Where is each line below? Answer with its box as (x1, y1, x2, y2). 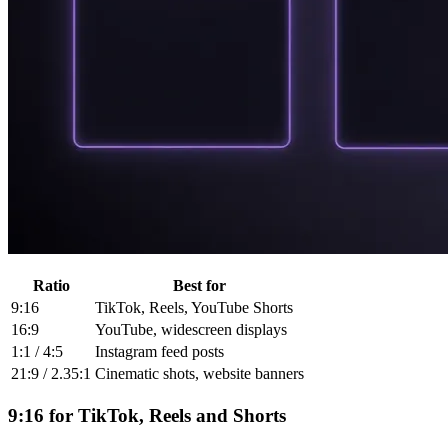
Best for (173, 276, 226, 294)
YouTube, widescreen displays (95, 320, 287, 338)
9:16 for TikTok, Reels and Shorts (8, 404, 286, 426)
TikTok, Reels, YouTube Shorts (95, 298, 293, 316)
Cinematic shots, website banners (95, 364, 304, 382)
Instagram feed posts (95, 342, 224, 360)
